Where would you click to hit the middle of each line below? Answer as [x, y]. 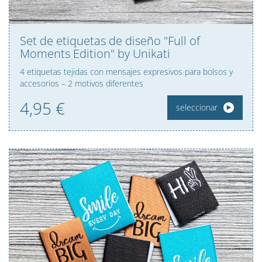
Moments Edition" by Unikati [95, 54]
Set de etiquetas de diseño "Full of [110, 41]
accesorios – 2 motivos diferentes [82, 84]
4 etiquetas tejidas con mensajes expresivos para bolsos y [126, 72]
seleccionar [196, 108]
